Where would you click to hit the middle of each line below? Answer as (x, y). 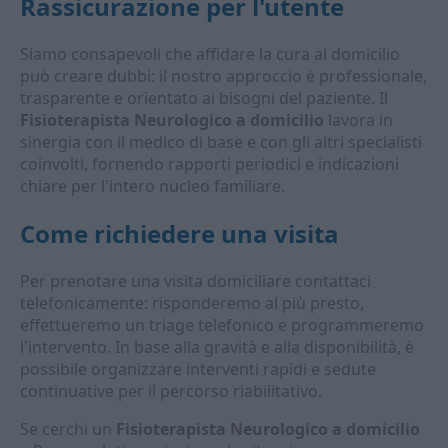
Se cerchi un (68, 429)
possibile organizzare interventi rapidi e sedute (198, 369)
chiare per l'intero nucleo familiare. (152, 186)
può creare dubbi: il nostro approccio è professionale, (223, 76)
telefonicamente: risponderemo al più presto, (192, 303)
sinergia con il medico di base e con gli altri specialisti (221, 142)
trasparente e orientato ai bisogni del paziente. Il (204, 98)
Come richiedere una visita (179, 233)
